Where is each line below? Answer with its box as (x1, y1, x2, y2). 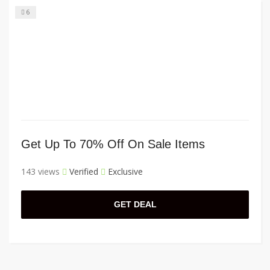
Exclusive (105, 166, 143, 178)
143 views (21, 166, 60, 178)
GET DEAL (113, 199, 157, 210)
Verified (67, 166, 98, 178)
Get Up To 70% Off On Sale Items (21, 137, 205, 151)
